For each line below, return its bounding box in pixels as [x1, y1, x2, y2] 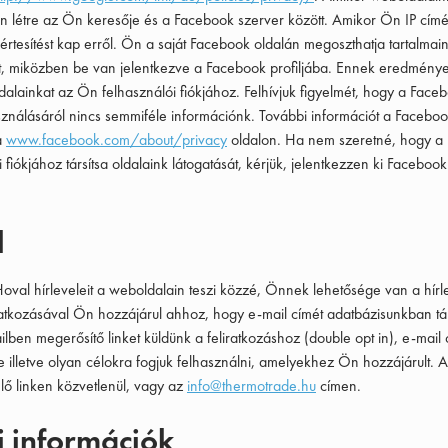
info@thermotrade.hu [187, 375, 316, 396]
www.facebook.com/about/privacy [6, 129, 227, 150]
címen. [316, 375, 361, 396]
